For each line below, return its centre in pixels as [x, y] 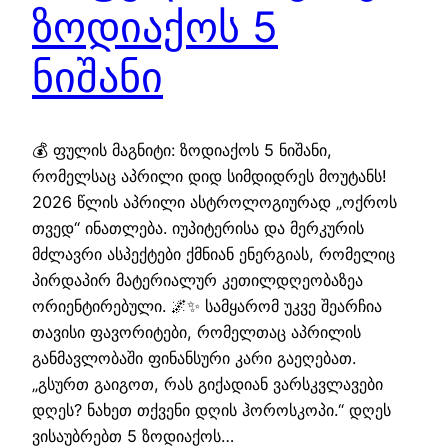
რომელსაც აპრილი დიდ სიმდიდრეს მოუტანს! [209, 176]
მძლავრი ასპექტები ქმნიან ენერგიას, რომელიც [213, 254]
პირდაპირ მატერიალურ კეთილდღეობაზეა [197, 280]
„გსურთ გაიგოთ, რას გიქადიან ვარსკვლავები [207, 384]
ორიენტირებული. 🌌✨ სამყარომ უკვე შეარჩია [207, 306]
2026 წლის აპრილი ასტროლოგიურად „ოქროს [214, 202]
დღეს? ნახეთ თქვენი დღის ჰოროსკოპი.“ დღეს [211, 410]
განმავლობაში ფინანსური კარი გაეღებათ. [194, 358]
